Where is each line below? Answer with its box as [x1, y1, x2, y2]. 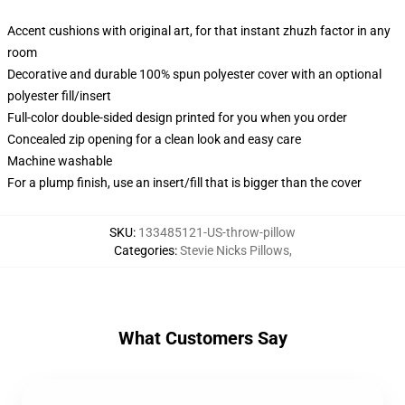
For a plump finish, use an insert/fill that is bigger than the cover [7, 175, 362, 190]
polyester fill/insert [7, 89, 111, 103]
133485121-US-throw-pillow [138, 225, 296, 240]
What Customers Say [118, 327, 287, 349]
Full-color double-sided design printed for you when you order [7, 110, 347, 125]
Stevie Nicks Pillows [179, 243, 289, 258]
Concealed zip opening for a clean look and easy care [7, 132, 301, 146]
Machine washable [7, 154, 112, 168]
